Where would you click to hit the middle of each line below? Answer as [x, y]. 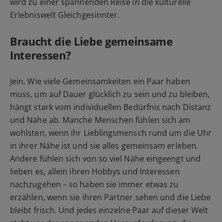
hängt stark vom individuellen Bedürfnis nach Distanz [111, 107]
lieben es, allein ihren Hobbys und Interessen [95, 172]
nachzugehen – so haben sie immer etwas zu [94, 185]
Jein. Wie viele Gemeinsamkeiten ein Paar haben [100, 82]
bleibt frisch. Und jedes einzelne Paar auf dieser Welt [109, 210]
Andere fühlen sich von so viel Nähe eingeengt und [105, 159]
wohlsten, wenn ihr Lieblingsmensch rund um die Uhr [111, 133]
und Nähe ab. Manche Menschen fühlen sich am [100, 120]
